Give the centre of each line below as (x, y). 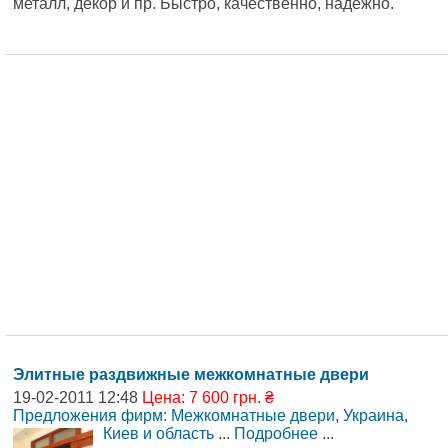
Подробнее (276, 434)
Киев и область (158, 434)
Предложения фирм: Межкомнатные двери (174, 416)
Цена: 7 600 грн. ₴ (208, 398)
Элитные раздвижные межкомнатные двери (191, 375)
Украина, (375, 416)
